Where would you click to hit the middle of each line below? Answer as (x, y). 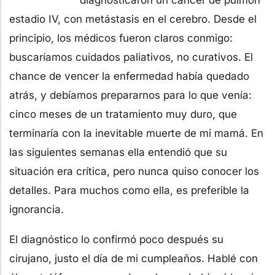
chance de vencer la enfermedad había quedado (129, 76)
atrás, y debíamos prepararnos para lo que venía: (130, 95)
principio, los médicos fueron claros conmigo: (121, 38)
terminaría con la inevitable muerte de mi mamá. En (136, 133)
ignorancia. (37, 209)
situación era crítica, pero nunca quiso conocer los (134, 171)
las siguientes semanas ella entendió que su (118, 152)
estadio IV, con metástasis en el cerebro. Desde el (133, 19)
